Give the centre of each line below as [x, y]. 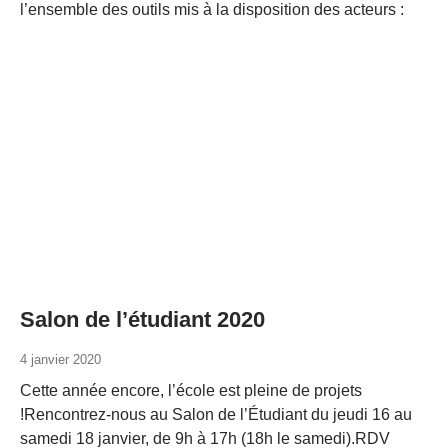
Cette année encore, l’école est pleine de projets [191, 390]
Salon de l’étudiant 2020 [142, 319]
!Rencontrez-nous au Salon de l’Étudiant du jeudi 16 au [216, 414]
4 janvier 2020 [60, 359]
